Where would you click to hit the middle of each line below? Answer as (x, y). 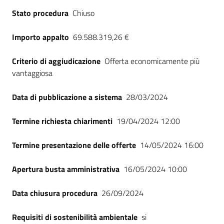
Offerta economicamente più (152, 61)
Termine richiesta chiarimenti (62, 121)
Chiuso (83, 13)
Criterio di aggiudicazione (56, 61)
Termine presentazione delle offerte (74, 145)
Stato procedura (40, 13)
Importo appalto (40, 37)
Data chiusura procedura (55, 193)
